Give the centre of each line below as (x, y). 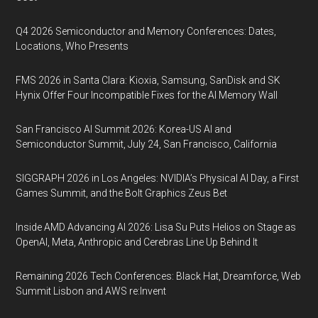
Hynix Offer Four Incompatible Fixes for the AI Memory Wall (147, 95)
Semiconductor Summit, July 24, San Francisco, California (147, 144)
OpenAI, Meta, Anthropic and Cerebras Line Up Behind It (137, 242)
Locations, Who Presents (72, 46)
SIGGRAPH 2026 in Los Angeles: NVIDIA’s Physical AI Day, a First (158, 178)
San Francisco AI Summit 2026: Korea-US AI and (124, 129)
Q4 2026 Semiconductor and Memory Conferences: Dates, (146, 31)
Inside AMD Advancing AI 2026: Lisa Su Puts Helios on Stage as (156, 227)
